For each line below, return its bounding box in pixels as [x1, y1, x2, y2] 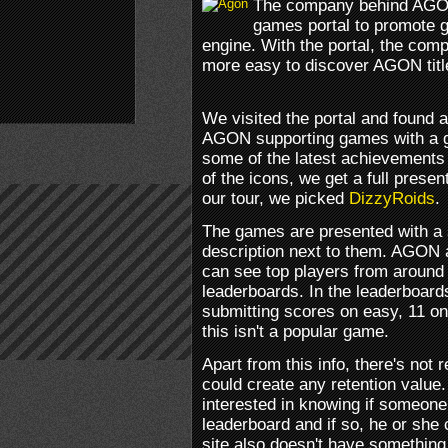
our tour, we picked [202, 188, 349, 208]
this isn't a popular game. [202, 321, 389, 341]
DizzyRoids [349, 188, 435, 208]
